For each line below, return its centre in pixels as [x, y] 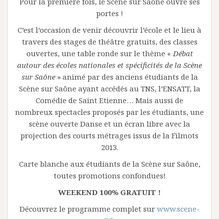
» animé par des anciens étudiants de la [126, 77]
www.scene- [178, 208]
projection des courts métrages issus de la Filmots [109, 135]
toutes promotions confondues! [109, 175]
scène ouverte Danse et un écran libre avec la [109, 123]
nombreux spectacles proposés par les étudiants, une [109, 112]
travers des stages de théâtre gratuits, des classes [109, 41]
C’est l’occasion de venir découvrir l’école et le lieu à [109, 30]
